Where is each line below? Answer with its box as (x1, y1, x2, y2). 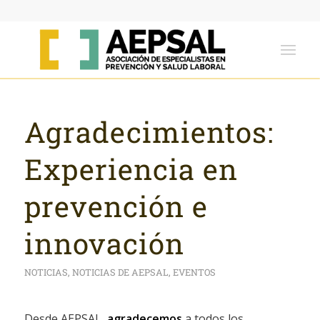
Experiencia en (24, 150, 238, 188)
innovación (24, 224, 184, 262)
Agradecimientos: (24, 113, 274, 151)
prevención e (24, 187, 208, 225)
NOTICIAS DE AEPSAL (71, 266, 169, 278)
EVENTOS (172, 266, 216, 278)
